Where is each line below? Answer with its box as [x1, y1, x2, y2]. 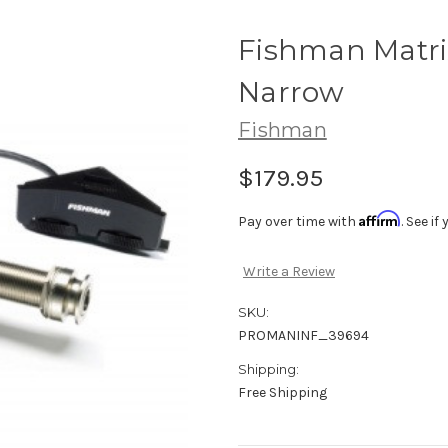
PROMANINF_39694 [238, 327, 369, 345]
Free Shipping [238, 384, 327, 402]
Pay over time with [238, 212, 359, 230]
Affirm [359, 209, 401, 227]
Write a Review [242, 263, 335, 281]
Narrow [238, 74, 345, 109]
